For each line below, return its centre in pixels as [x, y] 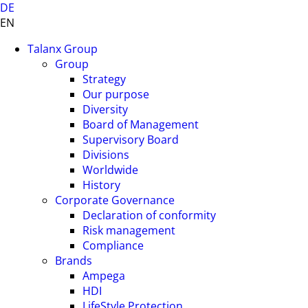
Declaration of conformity [149, 215]
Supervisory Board [131, 140]
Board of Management [141, 124]
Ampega [104, 276]
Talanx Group [63, 49]
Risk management [129, 230]
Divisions [106, 155]
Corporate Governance [115, 200]
